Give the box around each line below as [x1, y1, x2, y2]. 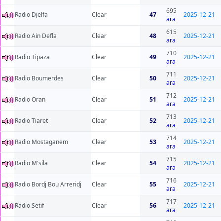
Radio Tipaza [15, 53, 50, 62]
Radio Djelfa [15, 10, 48, 19]
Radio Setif [15, 201, 44, 210]
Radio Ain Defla [15, 32, 57, 40]
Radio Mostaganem [15, 138, 68, 147]
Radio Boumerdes [15, 74, 64, 83]
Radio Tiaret [15, 116, 48, 125]
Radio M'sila [15, 159, 48, 168]
